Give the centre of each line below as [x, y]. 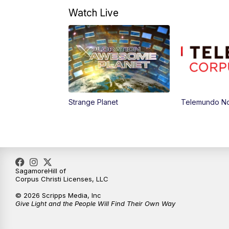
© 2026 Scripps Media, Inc [58, 196]
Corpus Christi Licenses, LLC [62, 179]
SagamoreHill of [41, 171]
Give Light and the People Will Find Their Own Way [95, 204]
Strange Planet [94, 102]
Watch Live [94, 13]
